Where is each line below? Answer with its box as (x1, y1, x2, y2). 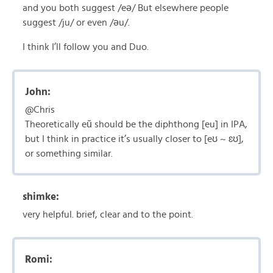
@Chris (25, 105, 55, 115)
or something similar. (25, 149, 113, 159)
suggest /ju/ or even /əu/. (23, 18, 130, 28)
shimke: (23, 191, 59, 202)
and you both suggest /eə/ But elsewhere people (23, 3, 229, 13)
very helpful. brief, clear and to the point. (23, 210, 193, 220)
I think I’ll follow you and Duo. (23, 42, 149, 52)
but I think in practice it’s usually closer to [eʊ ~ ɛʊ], (25, 134, 244, 144)
